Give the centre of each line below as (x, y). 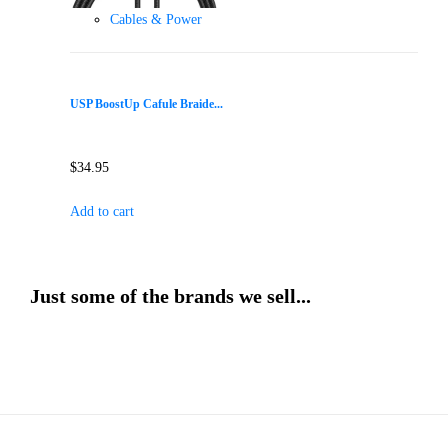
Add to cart (102, 212)
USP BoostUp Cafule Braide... (146, 104)
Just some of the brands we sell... (170, 296)
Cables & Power (156, 20)
